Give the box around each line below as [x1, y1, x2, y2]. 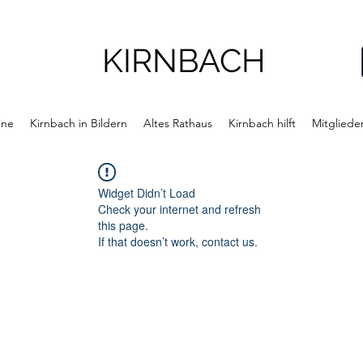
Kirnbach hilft [228, 116, 296, 130]
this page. [98, 217, 148, 233]
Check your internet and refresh [98, 201, 261, 217]
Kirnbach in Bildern [29, 116, 127, 130]
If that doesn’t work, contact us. [98, 233, 258, 250]
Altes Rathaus [143, 116, 212, 130]
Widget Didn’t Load [98, 185, 195, 201]
